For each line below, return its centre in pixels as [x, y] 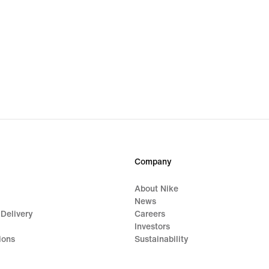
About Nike [156, 189]
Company [153, 162]
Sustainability [162, 239]
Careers [150, 214]
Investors [152, 227]
